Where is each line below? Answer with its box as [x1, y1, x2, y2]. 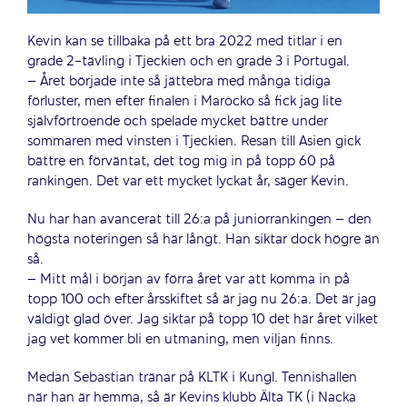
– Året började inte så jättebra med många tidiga [27, 71, 331, 92]
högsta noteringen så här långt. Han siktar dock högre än [27, 229, 380, 250]
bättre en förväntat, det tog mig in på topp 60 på [27, 151, 335, 172]
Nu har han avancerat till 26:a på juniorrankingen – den [27, 209, 372, 230]
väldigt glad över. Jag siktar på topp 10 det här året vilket [27, 309, 378, 330]
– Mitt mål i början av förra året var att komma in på [27, 269, 350, 290]
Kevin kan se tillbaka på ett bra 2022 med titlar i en [27, 31, 342, 52]
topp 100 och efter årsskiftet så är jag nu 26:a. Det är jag [27, 289, 376, 310]
